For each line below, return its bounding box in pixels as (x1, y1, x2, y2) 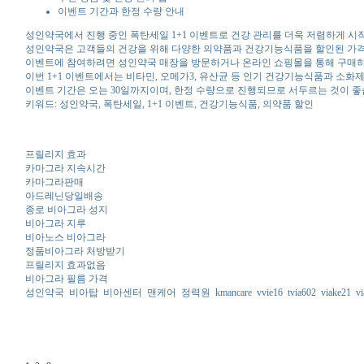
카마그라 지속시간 (24, 162, 106, 174)
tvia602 (287, 286, 316, 298)
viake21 (320, 286, 351, 298)
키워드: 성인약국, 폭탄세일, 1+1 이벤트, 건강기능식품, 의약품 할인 (24, 97, 314, 110)
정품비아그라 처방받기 (24, 245, 125, 257)
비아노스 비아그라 (24, 231, 106, 243)
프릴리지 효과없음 (24, 258, 106, 271)
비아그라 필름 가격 (24, 272, 108, 284)
